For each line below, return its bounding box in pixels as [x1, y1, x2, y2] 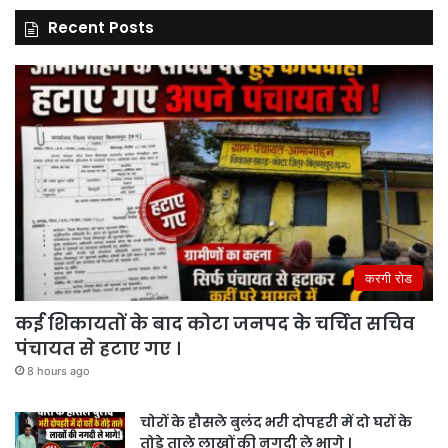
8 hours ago [27, 363, 90, 378]
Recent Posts [48, 16, 154, 38]
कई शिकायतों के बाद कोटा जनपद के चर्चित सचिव [15, 310, 415, 336]
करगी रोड [365, 269, 412, 286]
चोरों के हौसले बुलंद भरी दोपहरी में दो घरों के [140, 411, 412, 432]
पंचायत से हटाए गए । [15, 335, 181, 361]
